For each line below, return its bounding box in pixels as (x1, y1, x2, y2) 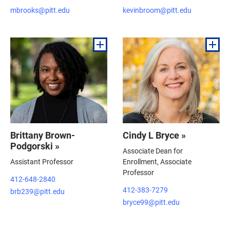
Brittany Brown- (10, 129, 75, 142)
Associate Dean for (123, 146, 183, 156)
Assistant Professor (10, 157, 73, 167)
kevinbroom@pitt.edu (123, 5, 191, 15)
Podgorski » (10, 140, 60, 152)
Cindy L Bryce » (123, 129, 186, 142)
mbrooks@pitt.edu (10, 5, 70, 15)
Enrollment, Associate (123, 157, 191, 167)
